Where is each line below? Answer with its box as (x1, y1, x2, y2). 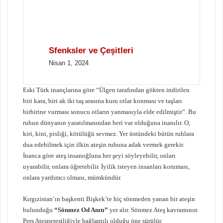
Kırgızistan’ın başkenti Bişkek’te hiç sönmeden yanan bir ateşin (23, 195, 195, 203)
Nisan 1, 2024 (49, 59, 89, 67)
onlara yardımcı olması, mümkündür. (23, 173, 121, 181)
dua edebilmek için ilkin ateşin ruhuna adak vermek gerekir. (23, 140, 184, 148)
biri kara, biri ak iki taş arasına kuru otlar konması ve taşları (23, 97, 182, 105)
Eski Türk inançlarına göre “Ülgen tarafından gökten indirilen (23, 86, 190, 94)
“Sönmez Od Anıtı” (54, 206, 108, 214)
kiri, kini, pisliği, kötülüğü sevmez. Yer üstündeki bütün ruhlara (23, 129, 194, 137)
